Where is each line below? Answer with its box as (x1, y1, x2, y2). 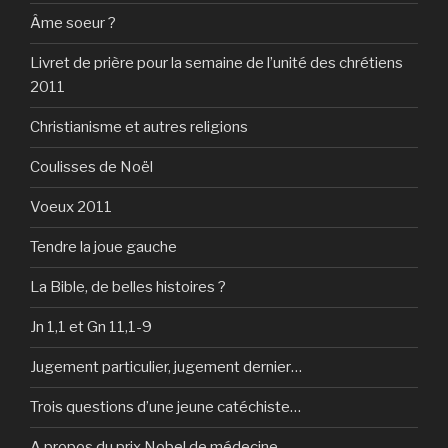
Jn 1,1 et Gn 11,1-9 (30, 318, 152, 337)
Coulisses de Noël (30, 158, 153, 177)
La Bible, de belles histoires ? (30, 278, 226, 297)
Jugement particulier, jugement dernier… (30, 358, 302, 377)
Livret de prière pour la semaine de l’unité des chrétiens (30, 54, 403, 73)
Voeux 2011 (30, 198, 112, 217)
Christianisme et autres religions (30, 118, 248, 137)
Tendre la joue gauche (30, 238, 177, 257)
